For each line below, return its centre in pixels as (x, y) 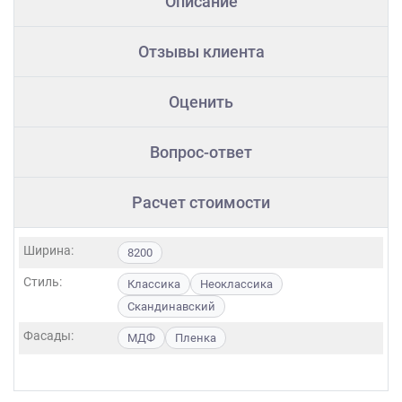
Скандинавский (171, 307)
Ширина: (48, 251)
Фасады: (48, 336)
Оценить (201, 102)
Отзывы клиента (201, 52)
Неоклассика (236, 284)
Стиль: (43, 282)
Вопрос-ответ (201, 153)
